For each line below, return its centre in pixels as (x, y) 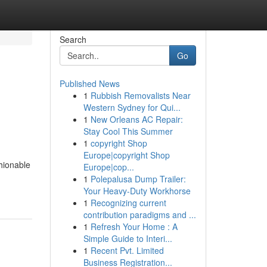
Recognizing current (128, 203)
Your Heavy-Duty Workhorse (137, 191)
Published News (89, 83)
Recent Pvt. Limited (127, 250)
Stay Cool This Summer (128, 131)
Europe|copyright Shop (126, 155)
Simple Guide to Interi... (128, 238)
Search (73, 39)
